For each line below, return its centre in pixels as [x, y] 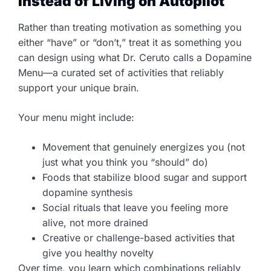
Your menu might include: [76, 118]
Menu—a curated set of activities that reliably [121, 73]
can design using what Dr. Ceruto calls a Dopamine [135, 58]
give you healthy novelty [98, 253]
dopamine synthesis [87, 193]
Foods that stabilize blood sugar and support [145, 178]
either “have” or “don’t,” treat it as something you [130, 43]
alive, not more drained [95, 223]
